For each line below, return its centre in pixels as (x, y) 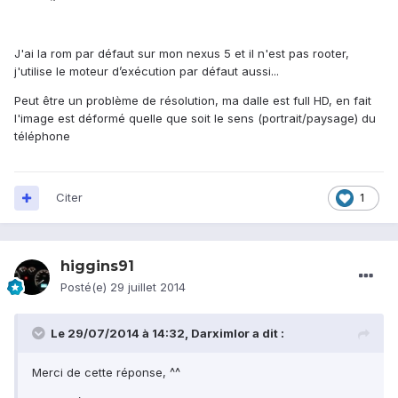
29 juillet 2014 (148, 287)
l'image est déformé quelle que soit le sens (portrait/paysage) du (195, 119)
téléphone (42, 136)
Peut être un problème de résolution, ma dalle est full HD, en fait (193, 101)
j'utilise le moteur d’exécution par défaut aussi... (147, 72)
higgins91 (97, 267)
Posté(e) (85, 287)
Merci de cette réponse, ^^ (106, 373)
